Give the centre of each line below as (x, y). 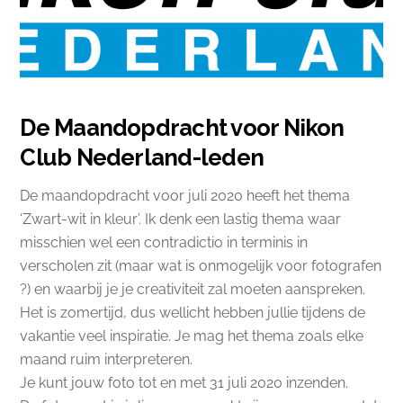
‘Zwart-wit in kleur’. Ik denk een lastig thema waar (181, 219)
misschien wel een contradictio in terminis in (164, 242)
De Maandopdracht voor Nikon (182, 128)
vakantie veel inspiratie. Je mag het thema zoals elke (192, 336)
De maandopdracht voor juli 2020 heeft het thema (185, 195)
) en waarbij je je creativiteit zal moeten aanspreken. (197, 289)
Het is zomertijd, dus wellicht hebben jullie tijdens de (193, 312)
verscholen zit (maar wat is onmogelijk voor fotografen (201, 265)
